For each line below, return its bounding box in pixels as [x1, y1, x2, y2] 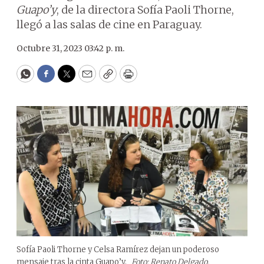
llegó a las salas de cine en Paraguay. [16, 18, 202, 31]
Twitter [65, 72, 105, 86]
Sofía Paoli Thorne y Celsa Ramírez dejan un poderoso [16, 244, 219, 255]
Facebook [45, 72, 95, 86]
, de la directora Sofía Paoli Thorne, [57, 3, 234, 16]
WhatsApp [24, 72, 80, 86]
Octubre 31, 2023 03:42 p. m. [16, 43, 124, 54]
